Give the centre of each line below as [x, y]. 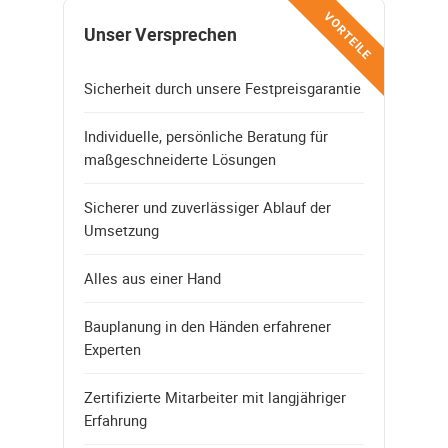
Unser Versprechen [160, 34]
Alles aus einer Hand [152, 277]
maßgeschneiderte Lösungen [180, 158]
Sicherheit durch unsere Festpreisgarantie [222, 87]
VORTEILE [348, 35]
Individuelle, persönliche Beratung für [206, 135]
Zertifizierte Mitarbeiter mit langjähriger [215, 396]
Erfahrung [115, 419]
